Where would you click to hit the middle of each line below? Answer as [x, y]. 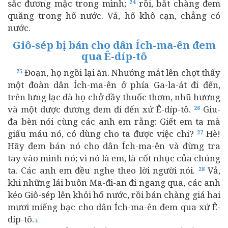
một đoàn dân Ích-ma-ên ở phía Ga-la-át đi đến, [114, 85]
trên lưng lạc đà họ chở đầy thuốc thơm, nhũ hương [114, 97]
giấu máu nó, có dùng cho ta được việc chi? [102, 134]
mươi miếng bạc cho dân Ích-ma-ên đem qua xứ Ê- [114, 207]
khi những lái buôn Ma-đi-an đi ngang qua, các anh [114, 182]
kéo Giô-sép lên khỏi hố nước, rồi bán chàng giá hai [114, 195]
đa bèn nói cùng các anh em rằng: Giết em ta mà [114, 121]
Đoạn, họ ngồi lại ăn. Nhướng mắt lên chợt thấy [121, 73]
